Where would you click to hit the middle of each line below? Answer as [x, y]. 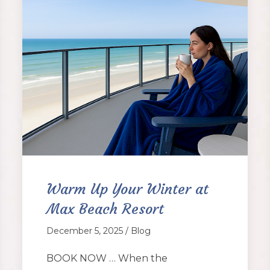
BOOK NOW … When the [107, 259]
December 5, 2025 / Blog [99, 231]
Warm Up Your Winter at [128, 190]
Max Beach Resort [105, 209]
